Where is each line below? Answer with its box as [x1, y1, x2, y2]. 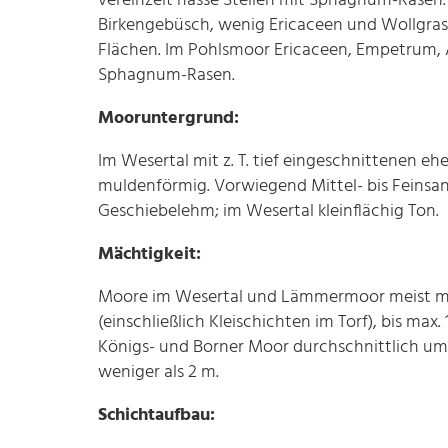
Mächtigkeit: [98, 239, 201, 269]
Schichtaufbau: [98, 400, 215, 430]
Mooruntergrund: [98, 103, 239, 133]
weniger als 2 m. [98, 357, 219, 387]
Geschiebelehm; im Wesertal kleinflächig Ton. [98, 196, 439, 226]
